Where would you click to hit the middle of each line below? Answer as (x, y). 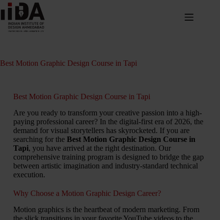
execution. (29, 174)
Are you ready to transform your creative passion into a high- (107, 112)
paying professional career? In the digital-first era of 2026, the (108, 121)
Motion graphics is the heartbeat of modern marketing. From (106, 209)
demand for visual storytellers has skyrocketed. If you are (101, 130)
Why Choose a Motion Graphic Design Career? (87, 193)
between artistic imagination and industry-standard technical (105, 165)
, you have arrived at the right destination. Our (99, 148)
